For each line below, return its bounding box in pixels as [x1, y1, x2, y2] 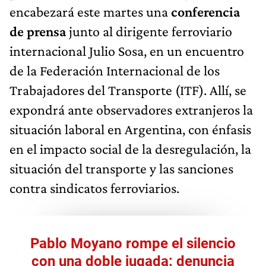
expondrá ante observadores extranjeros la [9, 102, 253, 118]
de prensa [9, 23, 66, 40]
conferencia [171, 4, 240, 20]
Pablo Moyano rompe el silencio [30, 235, 236, 252]
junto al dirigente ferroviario [66, 23, 232, 40]
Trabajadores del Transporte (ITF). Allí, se [9, 82, 246, 99]
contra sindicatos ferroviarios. [9, 180, 179, 197]
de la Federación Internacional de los [9, 62, 220, 79]
